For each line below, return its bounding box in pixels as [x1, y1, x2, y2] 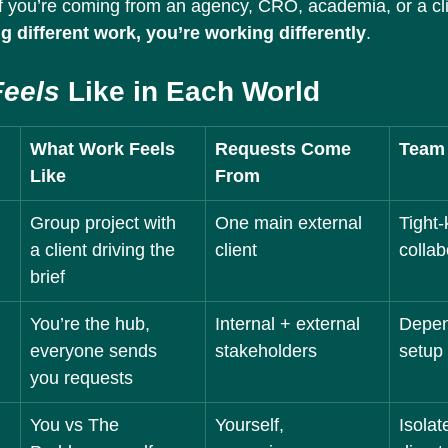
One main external [215, 213, 367, 233]
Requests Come [215, 139, 356, 159]
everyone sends [30, 341, 162, 361]
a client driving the [30, 240, 180, 260]
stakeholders [215, 341, 317, 361]
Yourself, [215, 415, 289, 435]
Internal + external [215, 314, 365, 334]
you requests [30, 368, 133, 388]
